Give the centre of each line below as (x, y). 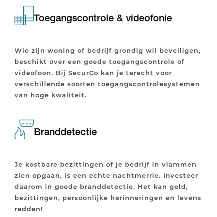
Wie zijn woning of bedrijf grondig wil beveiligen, (108, 50)
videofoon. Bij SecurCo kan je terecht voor (93, 73)
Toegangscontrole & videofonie (103, 18)
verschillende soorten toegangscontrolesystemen (107, 84)
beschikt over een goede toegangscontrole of (100, 62)
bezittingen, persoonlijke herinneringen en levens (108, 198)
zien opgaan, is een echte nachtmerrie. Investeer (106, 175)
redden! (29, 209)
